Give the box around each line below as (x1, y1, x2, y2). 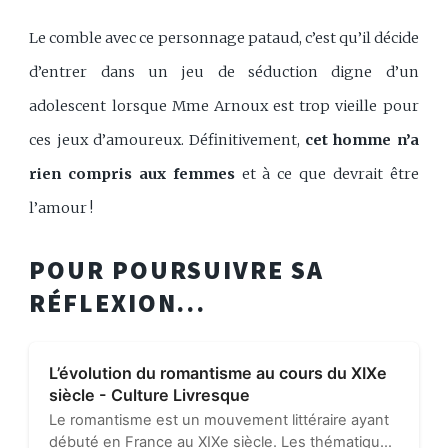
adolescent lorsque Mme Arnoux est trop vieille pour (29, 97, 419, 116)
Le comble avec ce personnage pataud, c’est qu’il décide (29, 29, 419, 48)
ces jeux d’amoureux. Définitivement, (29, 131, 306, 150)
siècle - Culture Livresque (49, 385, 251, 406)
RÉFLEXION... (29, 287, 207, 320)
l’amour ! (29, 199, 94, 218)
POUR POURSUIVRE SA (29, 254, 324, 287)
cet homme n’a (305, 131, 419, 150)
